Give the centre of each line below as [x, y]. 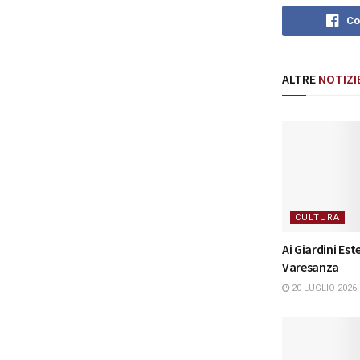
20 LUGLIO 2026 [323, 288]
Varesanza [311, 266]
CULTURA [317, 217]
